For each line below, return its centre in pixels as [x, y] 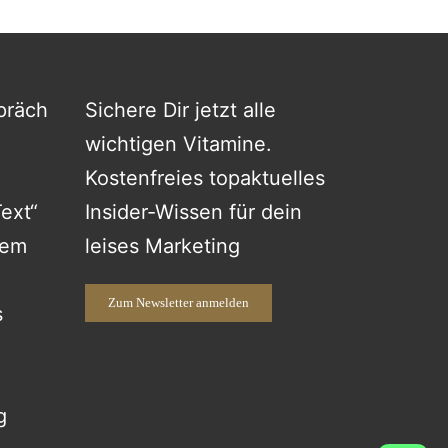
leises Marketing [162, 245]
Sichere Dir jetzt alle [180, 109]
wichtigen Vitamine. [178, 143]
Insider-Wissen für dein [193, 211]
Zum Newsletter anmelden [178, 302]
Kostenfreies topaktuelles [204, 177]
